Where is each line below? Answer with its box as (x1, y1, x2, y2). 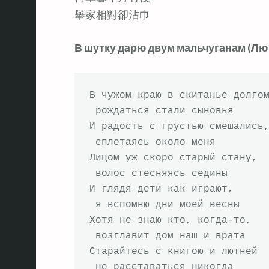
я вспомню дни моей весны (89, 199, 240, 210)
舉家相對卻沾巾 (74, 8, 150, 21)
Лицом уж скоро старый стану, (89, 152, 258, 163)
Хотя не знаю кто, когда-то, (89, 214, 252, 226)
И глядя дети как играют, (89, 183, 234, 195)
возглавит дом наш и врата (89, 230, 246, 241)
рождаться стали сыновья (89, 105, 234, 116)
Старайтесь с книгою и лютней (89, 246, 258, 257)
